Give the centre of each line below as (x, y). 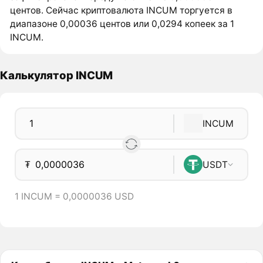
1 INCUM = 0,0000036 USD (74, 197)
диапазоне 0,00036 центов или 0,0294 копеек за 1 (122, 24)
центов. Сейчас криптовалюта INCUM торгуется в (122, 11)
